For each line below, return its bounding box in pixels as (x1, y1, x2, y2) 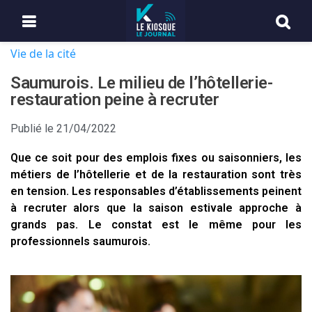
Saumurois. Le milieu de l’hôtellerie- (10, 73, 273, 93)
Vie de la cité (10, 46, 76, 61)
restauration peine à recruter (10, 90, 219, 109)
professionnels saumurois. (10, 235, 150, 248)
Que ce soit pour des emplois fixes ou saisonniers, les (10, 151, 302, 164)
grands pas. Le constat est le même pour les (10, 218, 302, 231)
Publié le (10, 122, 54, 135)
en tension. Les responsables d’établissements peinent (10, 185, 302, 198)
